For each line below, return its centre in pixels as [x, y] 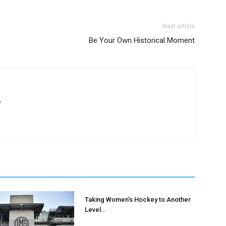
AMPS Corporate [88, 19]
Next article [179, 26]
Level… [95, 210]
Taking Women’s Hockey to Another [138, 200]
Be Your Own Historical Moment [142, 40]
